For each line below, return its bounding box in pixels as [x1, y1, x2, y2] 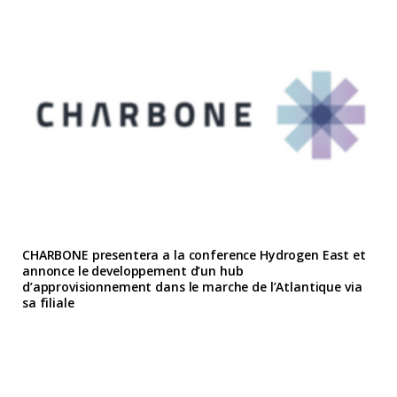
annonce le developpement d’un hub [22, 261, 244, 279]
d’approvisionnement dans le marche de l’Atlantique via [22, 277, 362, 295]
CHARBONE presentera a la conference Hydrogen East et [22, 245, 366, 263]
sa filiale [22, 293, 74, 311]
